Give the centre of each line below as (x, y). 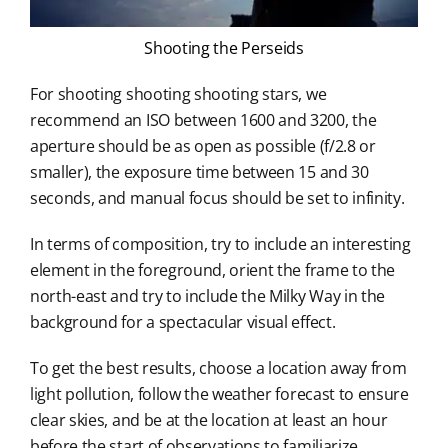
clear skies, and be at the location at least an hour (208, 420)
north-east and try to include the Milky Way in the (207, 296)
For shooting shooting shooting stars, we (178, 94)
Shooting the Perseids (224, 48)
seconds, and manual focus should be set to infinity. (217, 198)
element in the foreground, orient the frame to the (212, 270)
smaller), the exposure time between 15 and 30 (199, 172)
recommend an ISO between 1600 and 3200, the (203, 120)
